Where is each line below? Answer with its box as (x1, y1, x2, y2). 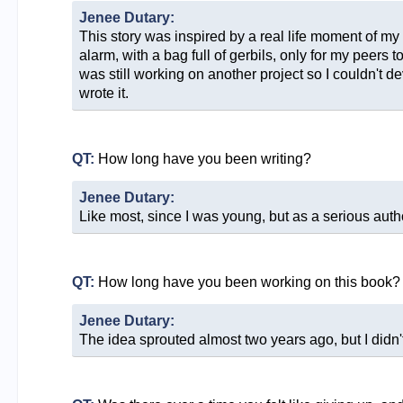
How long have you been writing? (94, 150, 311, 166)
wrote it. (78, 85, 129, 101)
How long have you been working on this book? (94, 273, 400, 290)
